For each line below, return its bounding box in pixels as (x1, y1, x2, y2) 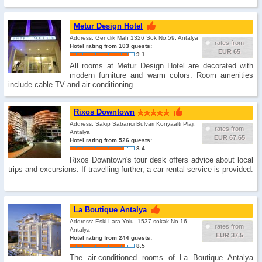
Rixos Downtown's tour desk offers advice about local (70, 156, 253, 164)
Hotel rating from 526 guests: (70, 137, 152, 143)
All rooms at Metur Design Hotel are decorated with (70, 61, 253, 70)
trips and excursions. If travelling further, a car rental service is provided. (8, 165, 253, 174)
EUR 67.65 (213, 134, 245, 141)
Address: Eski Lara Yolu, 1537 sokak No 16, (70, 218, 189, 225)
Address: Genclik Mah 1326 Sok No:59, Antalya (70, 35, 198, 41)
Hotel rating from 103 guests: (70, 43, 152, 49)
